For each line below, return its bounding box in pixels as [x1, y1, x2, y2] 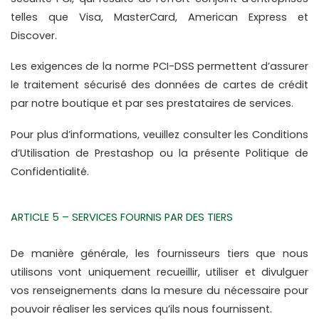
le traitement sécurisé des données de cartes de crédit [11, 78, 308, 93]
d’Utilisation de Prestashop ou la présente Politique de [11, 145, 308, 160]
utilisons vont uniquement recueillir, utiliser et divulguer [11, 265, 308, 280]
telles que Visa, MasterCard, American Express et [11, 10, 308, 25]
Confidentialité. [11, 164, 89, 179]
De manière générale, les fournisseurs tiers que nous [11, 246, 308, 261]
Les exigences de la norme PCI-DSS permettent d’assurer [11, 59, 308, 74]
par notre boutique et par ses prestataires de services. [11, 96, 293, 111]
